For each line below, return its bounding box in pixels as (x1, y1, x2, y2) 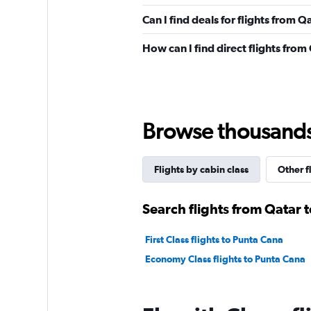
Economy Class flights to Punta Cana (144, 253, 305, 264)
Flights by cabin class (153, 164, 249, 175)
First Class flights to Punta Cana (144, 234, 283, 245)
